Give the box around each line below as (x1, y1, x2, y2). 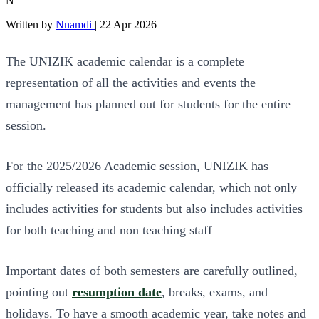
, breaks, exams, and (162, 284, 268, 299)
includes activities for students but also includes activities (6, 201, 303, 216)
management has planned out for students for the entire (6, 96, 291, 111)
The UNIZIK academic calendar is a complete (6, 53, 244, 68)
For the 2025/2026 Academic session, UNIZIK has (6, 158, 268, 173)
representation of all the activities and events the (6, 75, 256, 90)
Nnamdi (56, 18, 95, 31)
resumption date (72, 284, 162, 299)
